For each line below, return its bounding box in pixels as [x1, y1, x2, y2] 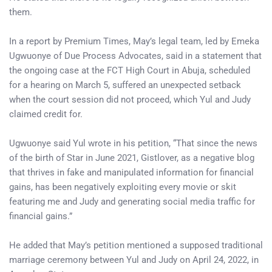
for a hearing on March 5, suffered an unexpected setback [9, 80, 241, 90]
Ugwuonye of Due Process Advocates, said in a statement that [9, 50, 262, 61]
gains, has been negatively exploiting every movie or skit [9, 182, 236, 192]
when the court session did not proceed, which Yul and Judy [9, 94, 251, 105]
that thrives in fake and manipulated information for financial [9, 167, 254, 178]
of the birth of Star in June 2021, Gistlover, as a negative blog [9, 152, 254, 163]
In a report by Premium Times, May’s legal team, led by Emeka [9, 36, 259, 47]
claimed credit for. [9, 109, 83, 120]
